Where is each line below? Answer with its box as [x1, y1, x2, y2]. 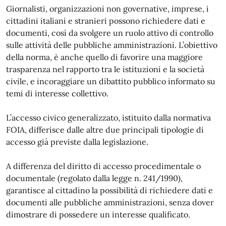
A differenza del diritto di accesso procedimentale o [6, 161, 201, 171]
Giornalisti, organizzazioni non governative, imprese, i [6, 4, 209, 14]
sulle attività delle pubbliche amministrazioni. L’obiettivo [6, 40, 217, 50]
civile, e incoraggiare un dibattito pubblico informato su [6, 76, 215, 86]
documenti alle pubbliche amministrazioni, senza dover [6, 197, 214, 207]
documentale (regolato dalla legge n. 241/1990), [6, 173, 183, 183]
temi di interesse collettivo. [6, 88, 108, 98]
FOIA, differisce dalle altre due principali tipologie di [6, 125, 204, 135]
